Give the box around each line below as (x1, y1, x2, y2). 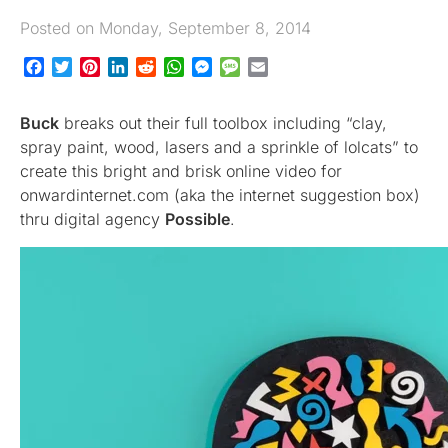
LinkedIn (128, 57, 191, 78)
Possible (165, 209, 230, 230)
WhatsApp (184, 57, 262, 78)
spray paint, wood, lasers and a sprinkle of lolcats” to (20, 137, 418, 158)
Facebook (44, 57, 119, 78)
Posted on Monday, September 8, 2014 (20, 17, 311, 38)
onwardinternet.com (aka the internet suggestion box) (20, 185, 420, 206)
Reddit (156, 57, 204, 78)
